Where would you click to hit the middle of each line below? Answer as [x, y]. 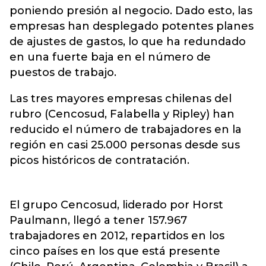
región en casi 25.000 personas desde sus [125, 145]
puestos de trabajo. [63, 72]
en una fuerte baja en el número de [110, 57]
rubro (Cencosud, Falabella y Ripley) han [122, 114]
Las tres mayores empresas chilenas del [121, 99]
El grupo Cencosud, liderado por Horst [116, 205]
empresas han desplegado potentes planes [132, 26]
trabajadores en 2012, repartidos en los [117, 236]
